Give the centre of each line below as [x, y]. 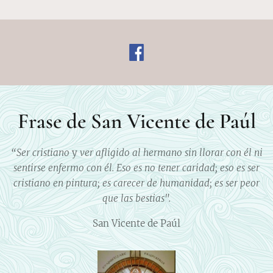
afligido [112, 153]
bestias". [153, 199]
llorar [211, 153]
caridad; [200, 168]
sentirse [30, 168]
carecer [129, 183]
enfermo [66, 168]
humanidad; [186, 183]
